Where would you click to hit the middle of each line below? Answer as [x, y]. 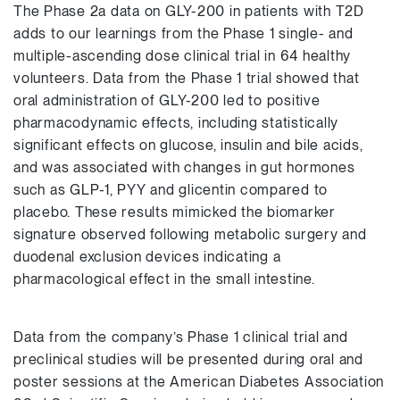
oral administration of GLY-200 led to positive [167, 100]
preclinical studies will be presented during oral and [188, 359]
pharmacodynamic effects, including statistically [176, 123]
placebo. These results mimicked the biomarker [175, 212]
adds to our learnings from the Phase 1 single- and [183, 33]
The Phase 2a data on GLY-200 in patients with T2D [189, 11]
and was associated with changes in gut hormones [184, 167]
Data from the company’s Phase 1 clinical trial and [181, 337]
